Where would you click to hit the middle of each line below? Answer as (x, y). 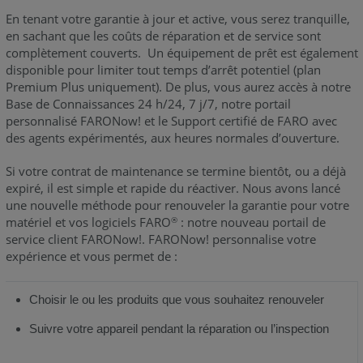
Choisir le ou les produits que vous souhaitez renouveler (177, 299)
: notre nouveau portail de (251, 222)
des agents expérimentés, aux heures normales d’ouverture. (172, 137)
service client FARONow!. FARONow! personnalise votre (160, 239)
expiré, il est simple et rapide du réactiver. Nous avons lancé (173, 188)
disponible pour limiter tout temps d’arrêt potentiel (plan (163, 69)
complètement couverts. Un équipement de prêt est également (181, 52)
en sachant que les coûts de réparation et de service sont (163, 35)
